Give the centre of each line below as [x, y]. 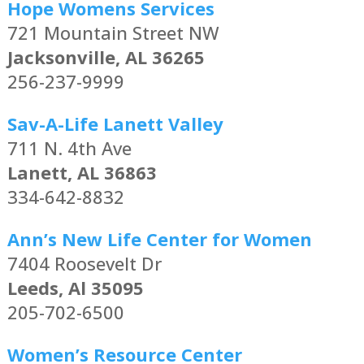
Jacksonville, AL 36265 [106, 57]
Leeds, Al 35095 [75, 288]
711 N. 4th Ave [69, 148]
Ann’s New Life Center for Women [159, 239]
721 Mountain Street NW [113, 33]
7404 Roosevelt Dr [84, 264]
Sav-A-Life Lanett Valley [115, 124]
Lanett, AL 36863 [82, 173]
